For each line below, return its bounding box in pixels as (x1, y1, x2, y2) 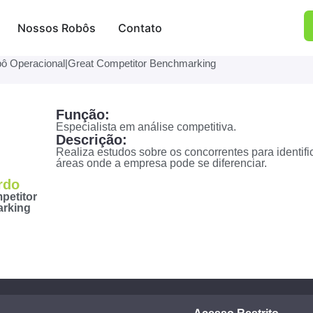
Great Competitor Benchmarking (68, 57, 216, 69)
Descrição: (56, 132, 128, 147)
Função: (56, 107, 110, 122)
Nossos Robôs (17, 21, 96, 35)
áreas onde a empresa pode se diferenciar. (56, 157, 268, 169)
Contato (117, 21, 162, 35)
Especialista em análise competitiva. (56, 121, 237, 133)
